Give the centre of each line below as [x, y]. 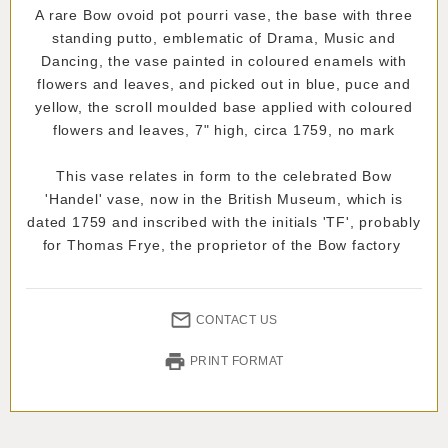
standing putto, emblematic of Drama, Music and [224, 37]
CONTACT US [236, 319]
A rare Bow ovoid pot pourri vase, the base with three [224, 14]
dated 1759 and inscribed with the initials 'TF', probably [224, 221]
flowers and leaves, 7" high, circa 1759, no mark [224, 129]
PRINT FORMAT [236, 360]
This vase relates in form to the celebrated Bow [224, 175]
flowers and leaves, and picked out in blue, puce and [224, 83]
